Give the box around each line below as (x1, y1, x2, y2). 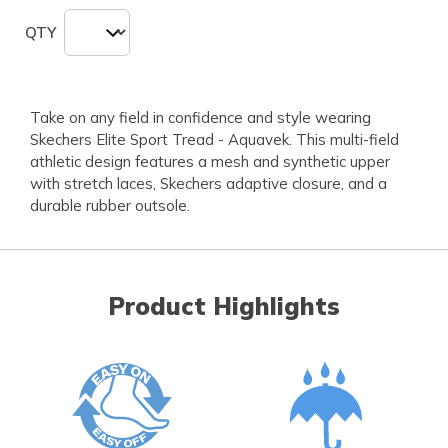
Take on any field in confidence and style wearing (30, 108, 371, 128)
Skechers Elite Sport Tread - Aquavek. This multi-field (30, 130, 399, 150)
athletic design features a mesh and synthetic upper (30, 152, 390, 172)
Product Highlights (108, 291, 340, 322)
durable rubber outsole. (30, 196, 190, 216)
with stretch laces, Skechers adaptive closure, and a (30, 174, 387, 194)
